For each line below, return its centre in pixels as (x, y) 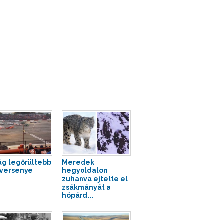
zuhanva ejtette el (95, 179)
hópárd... (77, 196)
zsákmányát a (86, 187)
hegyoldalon (84, 171)
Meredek (78, 162)
